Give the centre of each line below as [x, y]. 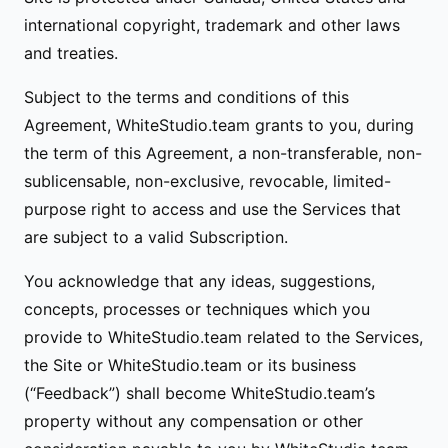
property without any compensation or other [193, 421]
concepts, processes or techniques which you [197, 309]
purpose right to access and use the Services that [212, 209]
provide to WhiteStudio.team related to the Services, [223, 337]
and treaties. [71, 53]
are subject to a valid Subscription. [156, 237]
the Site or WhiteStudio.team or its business [190, 365]
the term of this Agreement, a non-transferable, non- [223, 153]
